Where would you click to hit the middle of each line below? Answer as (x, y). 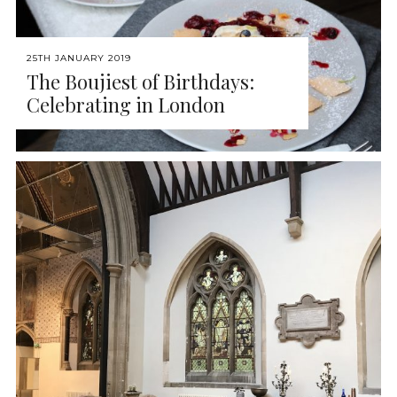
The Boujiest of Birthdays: (141, 81)
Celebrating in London (126, 104)
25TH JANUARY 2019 (79, 58)
